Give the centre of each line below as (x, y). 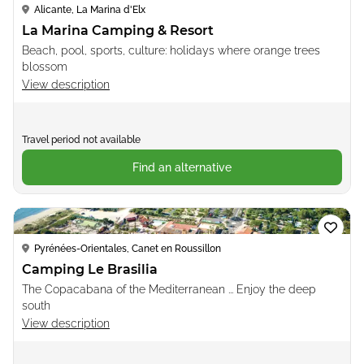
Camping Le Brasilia (90, 269)
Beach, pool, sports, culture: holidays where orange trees (171, 50)
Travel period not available (81, 139)
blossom (45, 66)
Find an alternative (182, 167)
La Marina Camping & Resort (118, 30)
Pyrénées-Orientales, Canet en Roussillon (128, 248)
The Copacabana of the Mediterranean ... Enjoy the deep (169, 289)
